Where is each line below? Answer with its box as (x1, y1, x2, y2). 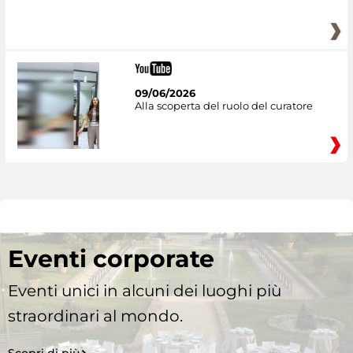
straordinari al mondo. (8, 307, 183, 326)
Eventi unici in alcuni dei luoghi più (8, 281, 281, 301)
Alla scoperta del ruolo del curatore (134, 99, 313, 113)
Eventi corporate (8, 244, 214, 274)
